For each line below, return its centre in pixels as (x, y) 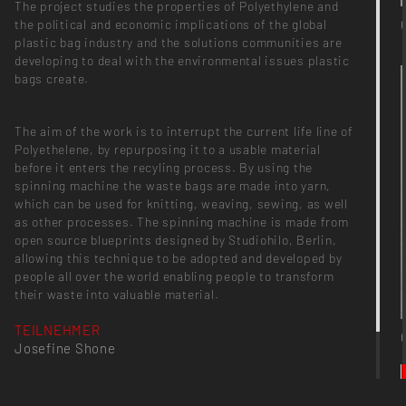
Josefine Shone (65, 348)
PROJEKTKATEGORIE (82, 385)
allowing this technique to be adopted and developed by (179, 258)
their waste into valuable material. (117, 295)
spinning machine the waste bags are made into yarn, (173, 186)
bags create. (52, 79)
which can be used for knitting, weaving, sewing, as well (181, 204)
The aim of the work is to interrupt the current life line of (184, 131)
